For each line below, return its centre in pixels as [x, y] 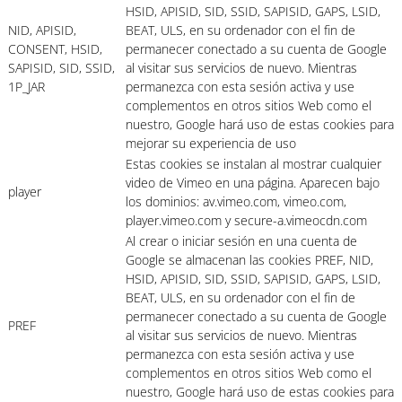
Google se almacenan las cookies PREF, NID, [249, 260]
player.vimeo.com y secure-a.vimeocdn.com [246, 221]
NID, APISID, [42, 31]
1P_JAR [26, 87]
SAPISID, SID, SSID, [61, 68]
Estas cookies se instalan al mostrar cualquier [253, 164]
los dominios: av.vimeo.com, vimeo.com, [236, 202]
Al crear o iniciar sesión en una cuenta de [241, 241]
